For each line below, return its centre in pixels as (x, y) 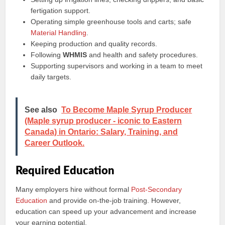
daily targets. (51, 77)
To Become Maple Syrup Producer (127, 110)
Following (47, 55)
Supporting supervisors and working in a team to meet (117, 66)
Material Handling (59, 33)
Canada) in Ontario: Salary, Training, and (101, 132)
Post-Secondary (157, 189)
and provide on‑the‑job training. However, (114, 200)
